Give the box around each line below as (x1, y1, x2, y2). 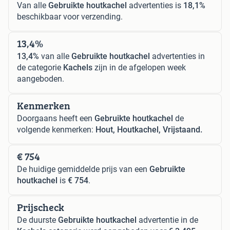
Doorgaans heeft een (17, 113, 94, 123)
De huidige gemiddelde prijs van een (17, 164, 149, 174)
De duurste (17, 215, 58, 225)
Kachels (63, 62, 92, 72)
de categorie (17, 62, 63, 72)
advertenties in (150, 51, 205, 61)
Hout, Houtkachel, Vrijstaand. (95, 124, 202, 135)
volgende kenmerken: (17, 124, 95, 135)
